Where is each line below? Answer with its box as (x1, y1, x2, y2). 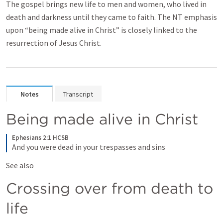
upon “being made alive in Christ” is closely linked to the (6, 25, 197, 35)
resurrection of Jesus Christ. (6, 38, 102, 48)
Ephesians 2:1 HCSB (12, 133, 69, 142)
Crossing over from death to (6, 179, 213, 197)
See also (6, 160, 35, 170)
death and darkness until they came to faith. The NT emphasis (6, 12, 217, 22)
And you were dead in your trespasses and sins (12, 142, 165, 152)
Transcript (63, 90, 93, 99)
